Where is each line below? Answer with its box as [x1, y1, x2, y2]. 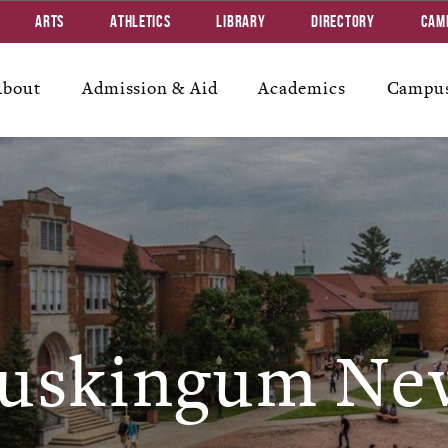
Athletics [110, 12, 171, 30]
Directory [311, 12, 375, 30]
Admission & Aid [81, 78, 218, 99]
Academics [258, 78, 346, 99]
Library [216, 12, 266, 30]
